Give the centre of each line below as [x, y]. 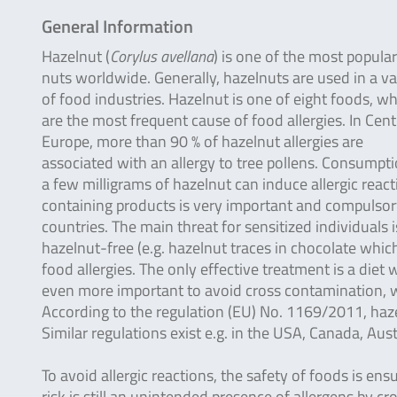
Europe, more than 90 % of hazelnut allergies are [202, 141]
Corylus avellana [162, 56]
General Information [117, 26]
